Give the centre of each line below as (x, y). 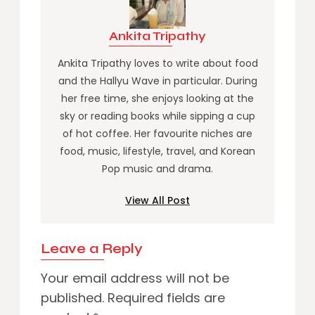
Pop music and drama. (157, 169)
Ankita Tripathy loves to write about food (157, 63)
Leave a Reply (92, 249)
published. (72, 298)
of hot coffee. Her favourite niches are (157, 134)
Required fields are (166, 298)
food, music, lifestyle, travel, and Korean (157, 151)
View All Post (157, 200)
